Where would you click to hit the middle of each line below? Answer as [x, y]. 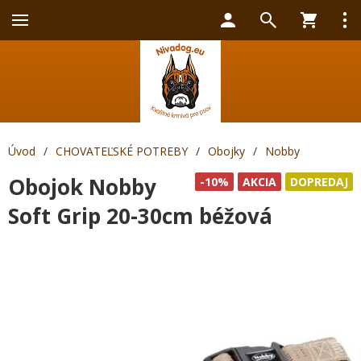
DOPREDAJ [319, 182]
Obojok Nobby [82, 187]
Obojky [226, 151]
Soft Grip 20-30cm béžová [140, 216]
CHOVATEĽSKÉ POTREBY [122, 151]
